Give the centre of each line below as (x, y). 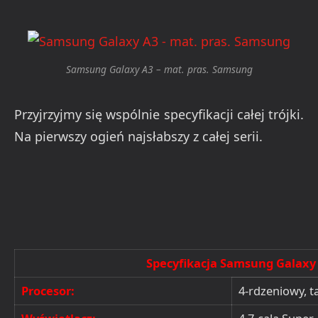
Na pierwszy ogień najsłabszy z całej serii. (138, 136)
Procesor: (48, 290)
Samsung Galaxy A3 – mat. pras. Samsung (159, 70)
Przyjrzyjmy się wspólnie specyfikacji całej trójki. (159, 114)
